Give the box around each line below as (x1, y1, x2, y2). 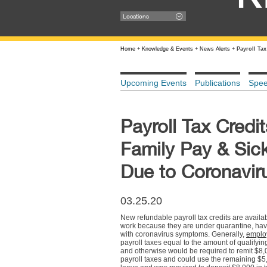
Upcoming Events (120, 78, 187, 88)
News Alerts (200, 46, 230, 52)
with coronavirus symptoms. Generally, (120, 230, 246, 238)
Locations (122, 13, 149, 20)
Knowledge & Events (142, 46, 193, 52)
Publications (195, 78, 240, 88)
